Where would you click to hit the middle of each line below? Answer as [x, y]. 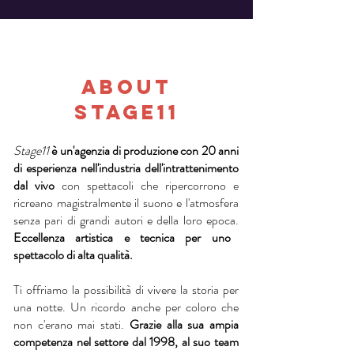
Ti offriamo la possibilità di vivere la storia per [126, 290]
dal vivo [34, 185]
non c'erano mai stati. [72, 324]
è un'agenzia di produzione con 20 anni [145, 151]
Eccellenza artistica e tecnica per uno [122, 237]
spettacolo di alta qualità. [73, 255]
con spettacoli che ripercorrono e [147, 185]
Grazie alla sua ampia [184, 324]
